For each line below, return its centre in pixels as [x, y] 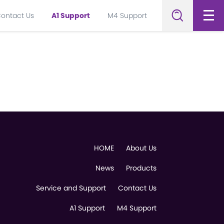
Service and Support [71, 188]
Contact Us [137, 188]
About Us [141, 148]
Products [141, 168]
